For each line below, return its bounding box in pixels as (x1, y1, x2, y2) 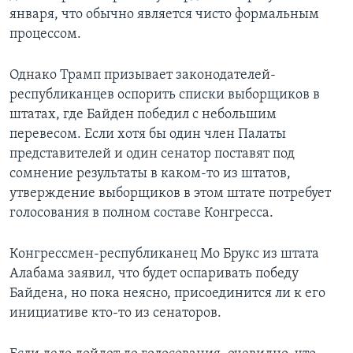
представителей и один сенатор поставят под (9, 146, 295, 162)
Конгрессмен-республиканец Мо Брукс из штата (9, 246, 319, 262)
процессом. (9, 26, 81, 42)
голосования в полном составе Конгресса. (9, 205, 273, 221)
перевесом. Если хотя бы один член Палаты (9, 126, 286, 142)
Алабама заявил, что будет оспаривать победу (9, 266, 299, 281)
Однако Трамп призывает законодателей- (9, 67, 276, 83)
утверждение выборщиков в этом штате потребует (9, 185, 331, 201)
